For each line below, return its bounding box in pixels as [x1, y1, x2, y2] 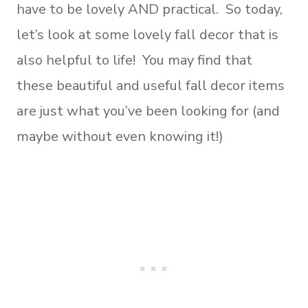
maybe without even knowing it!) [16, 126, 223, 146]
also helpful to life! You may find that [16, 50, 252, 69]
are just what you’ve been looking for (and [16, 101, 280, 120]
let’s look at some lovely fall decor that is [16, 25, 278, 44]
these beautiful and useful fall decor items [16, 76, 285, 95]
